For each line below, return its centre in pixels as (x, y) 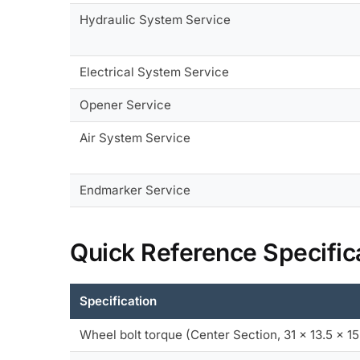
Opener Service (126, 104)
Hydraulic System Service (155, 19)
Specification (119, 301)
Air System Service (135, 137)
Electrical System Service (155, 72)
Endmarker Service (135, 190)
